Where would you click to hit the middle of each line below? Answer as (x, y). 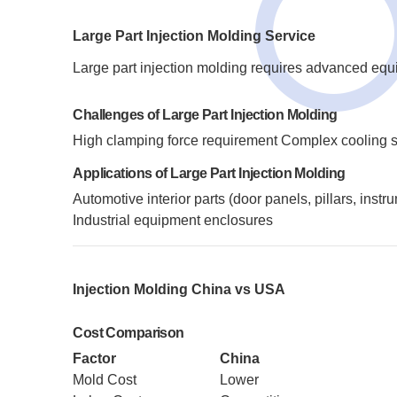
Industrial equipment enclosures (173, 220)
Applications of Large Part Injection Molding (209, 173)
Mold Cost (105, 380)
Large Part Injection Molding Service (195, 36)
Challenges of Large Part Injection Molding (205, 115)
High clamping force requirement (175, 140)
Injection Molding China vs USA (179, 289)
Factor (95, 358)
